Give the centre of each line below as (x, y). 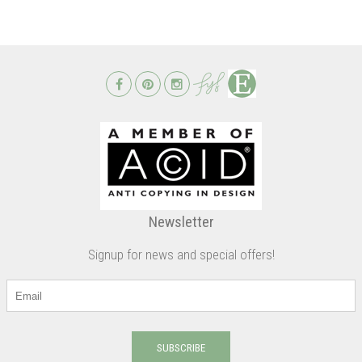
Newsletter (181, 222)
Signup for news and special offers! (181, 255)
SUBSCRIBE (181, 348)
